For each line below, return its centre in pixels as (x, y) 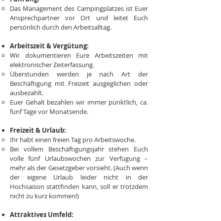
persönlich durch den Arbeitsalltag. (61, 27)
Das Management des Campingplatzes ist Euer (79, 8)
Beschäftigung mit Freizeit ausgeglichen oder (79, 83)
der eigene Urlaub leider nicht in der (79, 177)
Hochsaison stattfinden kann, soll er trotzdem (79, 186)
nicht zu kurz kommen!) (44, 196)
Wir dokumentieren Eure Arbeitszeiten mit (79, 55)
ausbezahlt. (27, 93)
